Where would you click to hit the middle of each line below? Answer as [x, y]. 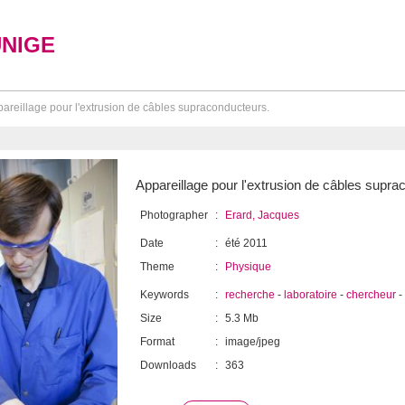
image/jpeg [253, 342]
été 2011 [246, 243]
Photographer [174, 215]
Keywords [165, 295]
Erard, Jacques [262, 215]
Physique [248, 267]
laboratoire [311, 295]
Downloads [168, 365]
